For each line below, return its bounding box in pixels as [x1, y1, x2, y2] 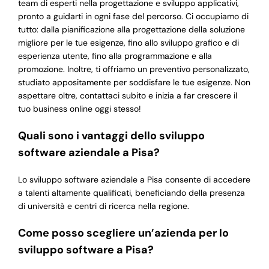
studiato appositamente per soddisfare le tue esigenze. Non [17, 77, 250, 88]
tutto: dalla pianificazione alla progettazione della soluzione [17, 24, 245, 35]
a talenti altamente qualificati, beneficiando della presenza [17, 187, 245, 199]
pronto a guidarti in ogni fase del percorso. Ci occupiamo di [17, 11, 249, 22]
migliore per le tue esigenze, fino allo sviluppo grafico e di [17, 37, 239, 49]
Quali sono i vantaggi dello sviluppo [17, 128, 205, 144]
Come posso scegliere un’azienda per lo [17, 226, 229, 241]
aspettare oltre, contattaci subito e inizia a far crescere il [17, 90, 237, 101]
